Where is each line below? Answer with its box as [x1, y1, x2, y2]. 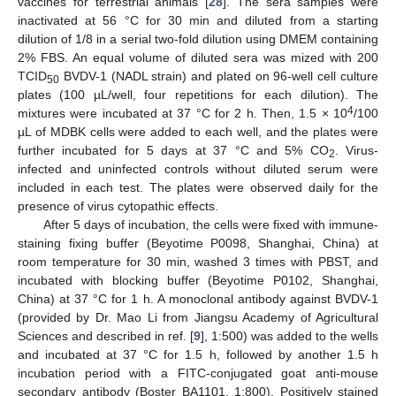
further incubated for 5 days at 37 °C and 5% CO [18, 143, 329, 158]
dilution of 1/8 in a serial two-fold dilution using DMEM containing [18, 32, 378, 47]
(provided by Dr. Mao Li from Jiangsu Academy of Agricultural [18, 310, 378, 325]
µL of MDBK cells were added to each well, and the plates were [18, 125, 378, 140]
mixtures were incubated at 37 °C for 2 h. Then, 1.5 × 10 [18, 106, 347, 121]
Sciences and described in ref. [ [18, 329, 194, 344]
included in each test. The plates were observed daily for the [18, 180, 378, 195]
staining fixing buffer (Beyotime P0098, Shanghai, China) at [18, 236, 378, 251]
